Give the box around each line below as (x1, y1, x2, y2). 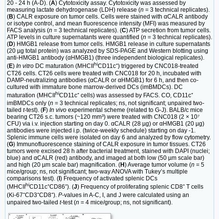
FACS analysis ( (7, 27, 49, 34)
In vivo (49, 106, 66, 113)
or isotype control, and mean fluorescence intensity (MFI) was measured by (7, 20, 205, 27)
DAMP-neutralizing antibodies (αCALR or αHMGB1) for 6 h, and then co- (7, 77, 198, 84)
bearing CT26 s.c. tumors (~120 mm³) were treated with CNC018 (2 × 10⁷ (7, 113, 199, 120)
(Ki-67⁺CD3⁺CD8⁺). (7, 191, 58, 198)
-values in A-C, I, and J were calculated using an (62, 191, 189, 198)
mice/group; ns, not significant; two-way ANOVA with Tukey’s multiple (7, 168, 188, 175)
